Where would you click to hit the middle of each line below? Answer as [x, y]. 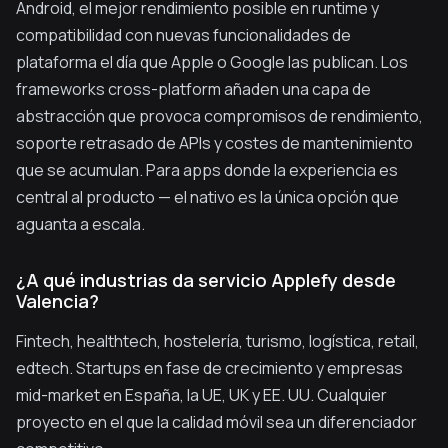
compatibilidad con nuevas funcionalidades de [183, 35]
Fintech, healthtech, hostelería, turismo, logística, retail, [217, 341]
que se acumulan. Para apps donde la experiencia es [207, 170]
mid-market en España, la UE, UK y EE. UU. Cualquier [201, 395]
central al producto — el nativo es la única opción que [207, 197]
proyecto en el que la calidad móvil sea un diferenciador [216, 422]
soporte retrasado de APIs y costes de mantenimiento [214, 143]
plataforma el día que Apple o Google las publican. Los [212, 62]
